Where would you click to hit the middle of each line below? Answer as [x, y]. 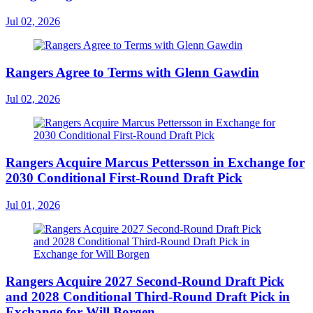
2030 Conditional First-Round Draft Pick [124, 178]
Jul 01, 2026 [33, 205]
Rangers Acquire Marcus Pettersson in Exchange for [155, 163]
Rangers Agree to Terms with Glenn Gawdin [132, 72]
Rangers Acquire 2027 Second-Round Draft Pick [145, 281]
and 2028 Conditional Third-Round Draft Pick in [148, 296]
